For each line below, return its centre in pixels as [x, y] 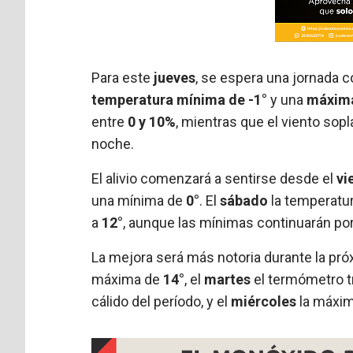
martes [228, 279]
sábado [244, 200]
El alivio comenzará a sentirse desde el [214, 178]
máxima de [128, 279]
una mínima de [139, 200]
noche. [113, 143]
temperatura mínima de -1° [180, 99]
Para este [123, 77]
